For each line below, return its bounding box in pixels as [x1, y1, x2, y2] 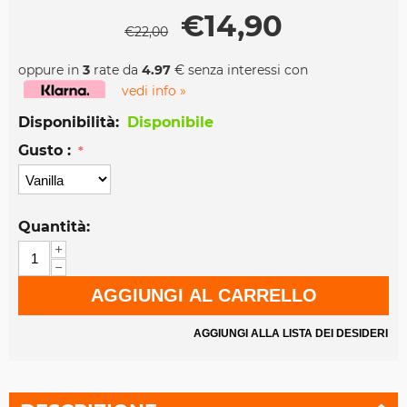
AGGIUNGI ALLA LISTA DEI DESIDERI [194, 327, 388, 341]
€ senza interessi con [171, 62, 308, 79]
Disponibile [127, 114, 213, 132]
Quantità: [18, 218, 90, 236]
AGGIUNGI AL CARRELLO [90, 285, 317, 306]
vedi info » [122, 83, 186, 100]
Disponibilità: [18, 114, 119, 132]
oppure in [18, 62, 83, 79]
